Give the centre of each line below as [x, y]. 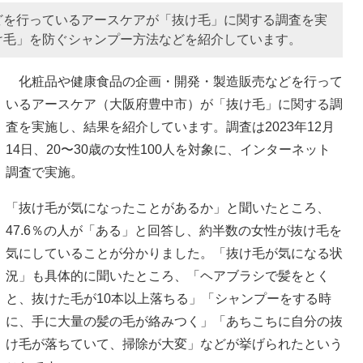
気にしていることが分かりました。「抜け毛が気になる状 [174, 253]
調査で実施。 [45, 172]
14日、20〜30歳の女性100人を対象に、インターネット [168, 149]
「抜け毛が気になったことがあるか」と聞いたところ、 [168, 207]
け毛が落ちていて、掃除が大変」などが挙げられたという [174, 344]
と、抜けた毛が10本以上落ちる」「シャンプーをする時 [169, 298]
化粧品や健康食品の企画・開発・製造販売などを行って [174, 81]
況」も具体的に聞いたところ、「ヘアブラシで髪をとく [168, 275]
